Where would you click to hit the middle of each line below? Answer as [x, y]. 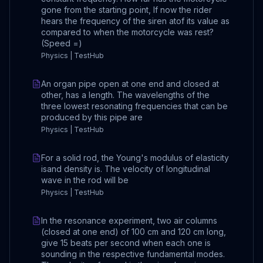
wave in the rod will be [85, 180]
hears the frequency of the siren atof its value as [135, 21]
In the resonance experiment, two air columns [129, 220]
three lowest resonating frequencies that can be [134, 106]
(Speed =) [62, 43]
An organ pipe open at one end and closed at [130, 83]
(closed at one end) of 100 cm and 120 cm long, [134, 231]
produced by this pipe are [92, 117]
